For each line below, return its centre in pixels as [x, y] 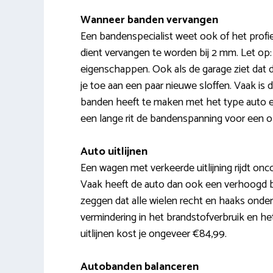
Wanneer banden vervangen [149, 20]
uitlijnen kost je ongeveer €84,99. [154, 234]
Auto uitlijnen [114, 151]
